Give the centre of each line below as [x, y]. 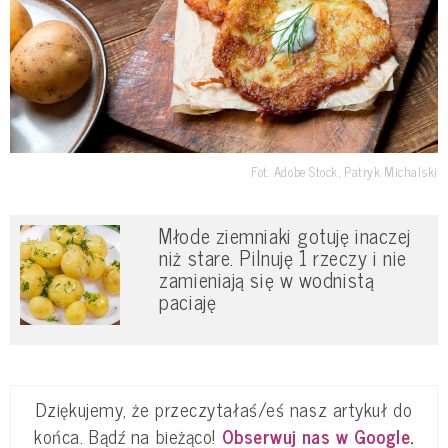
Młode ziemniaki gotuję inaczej [285, 236]
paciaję [188, 302]
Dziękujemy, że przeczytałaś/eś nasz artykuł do [224, 409]
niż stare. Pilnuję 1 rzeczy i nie [283, 258]
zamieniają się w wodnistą [267, 280]
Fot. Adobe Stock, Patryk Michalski [344, 172]
